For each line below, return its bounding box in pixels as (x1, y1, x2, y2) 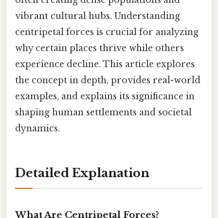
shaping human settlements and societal (15, 107, 192, 118)
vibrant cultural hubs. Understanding (15, 10, 180, 21)
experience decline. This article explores (15, 58, 195, 70)
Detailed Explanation (15, 166, 149, 181)
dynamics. (15, 123, 60, 134)
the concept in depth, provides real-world (15, 74, 200, 86)
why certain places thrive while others (15, 42, 184, 54)
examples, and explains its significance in (15, 91, 195, 102)
